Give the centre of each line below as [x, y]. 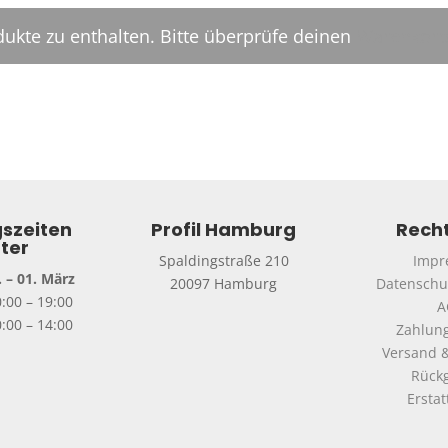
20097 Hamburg [224, 284]
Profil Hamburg [224, 230]
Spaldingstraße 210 [223, 261]
